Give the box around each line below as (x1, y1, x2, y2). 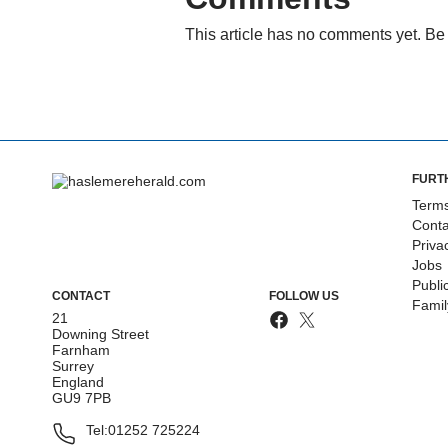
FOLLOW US (269, 288, 339, 303)
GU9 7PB (52, 389, 111, 406)
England (52, 373, 104, 390)
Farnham (52, 341, 110, 358)
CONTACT (52, 288, 110, 303)
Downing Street (52, 325, 149, 342)
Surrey (52, 357, 94, 374)
